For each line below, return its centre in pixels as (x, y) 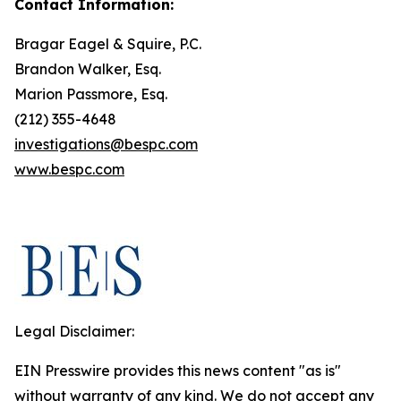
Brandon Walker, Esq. (88, 69)
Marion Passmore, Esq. (91, 94)
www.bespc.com (69, 169)
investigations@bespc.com (106, 144)
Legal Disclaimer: (74, 331)
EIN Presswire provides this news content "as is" (178, 371)
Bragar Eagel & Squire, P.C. (108, 44)
